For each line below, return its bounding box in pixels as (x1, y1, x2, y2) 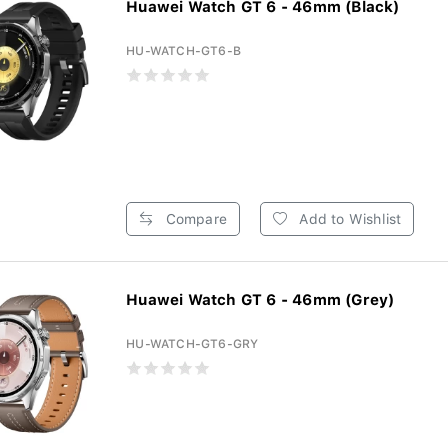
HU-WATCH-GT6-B (126, 44, 242, 58)
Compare (161, 211, 227, 227)
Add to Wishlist (295, 211, 402, 227)
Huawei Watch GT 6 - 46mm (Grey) (126, 291, 395, 309)
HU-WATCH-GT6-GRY (126, 337, 259, 351)
